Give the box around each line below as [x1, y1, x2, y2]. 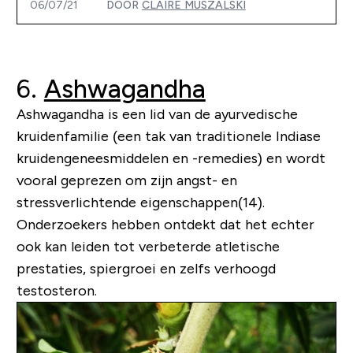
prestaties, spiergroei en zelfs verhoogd [16, 261, 276, 277]
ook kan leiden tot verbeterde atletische [16, 239, 280, 255]
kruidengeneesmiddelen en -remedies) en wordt [16, 150, 325, 167]
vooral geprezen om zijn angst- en [16, 173, 237, 189]
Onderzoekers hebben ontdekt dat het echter [16, 217, 314, 233]
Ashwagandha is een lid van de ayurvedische [16, 106, 298, 123]
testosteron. [16, 283, 97, 299]
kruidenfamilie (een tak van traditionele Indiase [16, 128, 321, 145]
